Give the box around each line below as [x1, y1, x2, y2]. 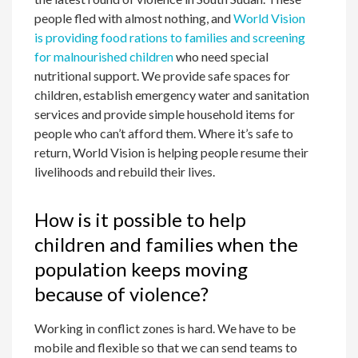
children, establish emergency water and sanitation [34, 87, 310, 103]
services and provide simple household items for [34, 106, 296, 122]
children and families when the [34, 233, 299, 257]
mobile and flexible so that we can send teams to [34, 340, 298, 356]
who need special [173, 49, 269, 65]
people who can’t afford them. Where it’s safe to [34, 125, 294, 141]
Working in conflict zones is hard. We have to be [34, 320, 296, 336]
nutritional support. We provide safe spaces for [34, 68, 291, 84]
